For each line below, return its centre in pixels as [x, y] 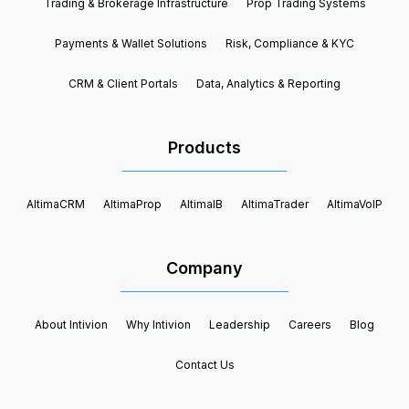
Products [204, 147]
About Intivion [71, 324]
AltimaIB [201, 204]
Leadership [240, 324]
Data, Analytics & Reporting [268, 83]
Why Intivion [158, 324]
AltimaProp [132, 204]
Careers [310, 324]
